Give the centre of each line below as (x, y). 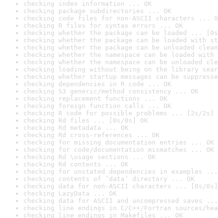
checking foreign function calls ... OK (97, 106)
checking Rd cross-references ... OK (91, 135)
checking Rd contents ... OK (76, 164)
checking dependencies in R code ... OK (97, 84)
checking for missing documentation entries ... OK (119, 142)
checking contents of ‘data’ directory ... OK (109, 179)
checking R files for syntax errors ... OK (103, 26)
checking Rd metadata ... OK (76, 128)
